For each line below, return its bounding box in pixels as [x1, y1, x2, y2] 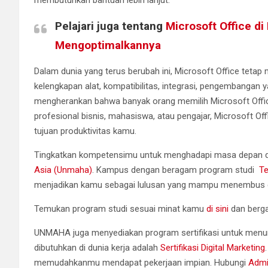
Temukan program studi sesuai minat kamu [34, 203, 206, 215]
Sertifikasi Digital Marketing [160, 242, 265, 254]
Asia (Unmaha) [34, 165, 92, 176]
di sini [206, 203, 229, 215]
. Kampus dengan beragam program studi [92, 165, 259, 176]
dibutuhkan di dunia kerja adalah [34, 242, 160, 254]
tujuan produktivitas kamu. [34, 126, 136, 137]
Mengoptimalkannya [55, 38, 161, 53]
